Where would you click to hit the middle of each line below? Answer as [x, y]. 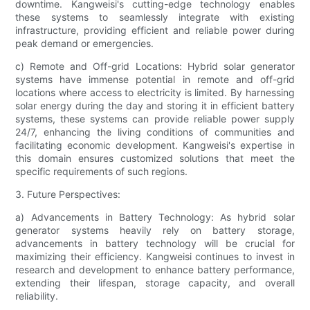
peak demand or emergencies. [85, 44]
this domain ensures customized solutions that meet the [155, 158]
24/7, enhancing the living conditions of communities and [155, 132]
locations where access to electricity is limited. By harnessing [155, 93]
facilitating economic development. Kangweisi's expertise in [155, 145]
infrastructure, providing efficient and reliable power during [155, 30]
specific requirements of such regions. [102, 172]
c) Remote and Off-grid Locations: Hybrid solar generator [155, 66]
